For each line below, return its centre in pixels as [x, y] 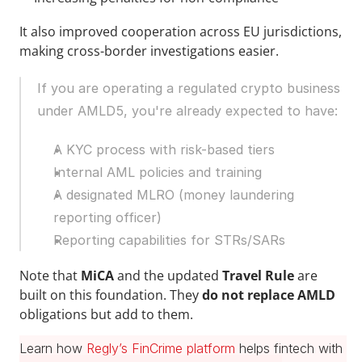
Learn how [53, 349]
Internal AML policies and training [158, 173]
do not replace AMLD [269, 295]
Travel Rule [258, 276]
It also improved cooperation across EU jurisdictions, [181, 32]
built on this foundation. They [111, 295]
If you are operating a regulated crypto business [189, 88]
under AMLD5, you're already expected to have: [187, 111]
